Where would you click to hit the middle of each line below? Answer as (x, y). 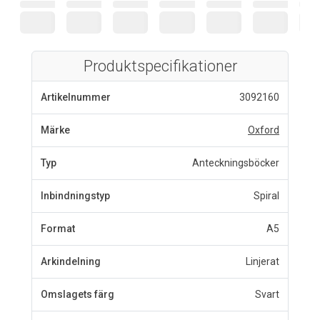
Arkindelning (71, 261)
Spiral (266, 195)
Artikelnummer (76, 97)
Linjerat (262, 261)
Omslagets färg (77, 294)
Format (58, 228)
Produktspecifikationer (160, 66)
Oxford (264, 130)
